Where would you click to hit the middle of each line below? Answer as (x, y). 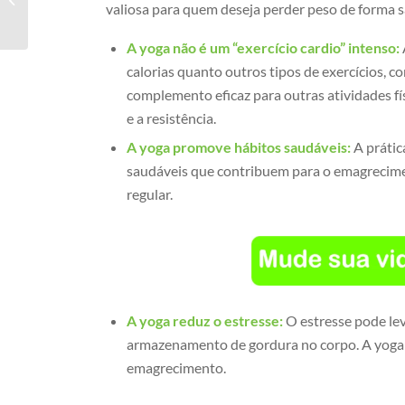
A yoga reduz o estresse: (205, 321)
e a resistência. (172, 118)
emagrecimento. (177, 368)
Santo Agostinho (74, 9)
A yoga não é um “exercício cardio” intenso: (264, 48)
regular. (150, 194)
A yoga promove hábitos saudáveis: (239, 147)
